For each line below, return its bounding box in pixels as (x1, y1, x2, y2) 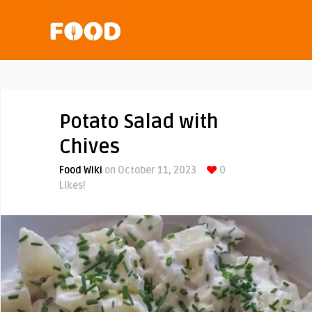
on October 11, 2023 (102, 164, 196, 176)
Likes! (59, 180, 86, 192)
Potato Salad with (59, 110, 218, 134)
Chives (59, 135, 120, 159)
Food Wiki (59, 164, 102, 176)
